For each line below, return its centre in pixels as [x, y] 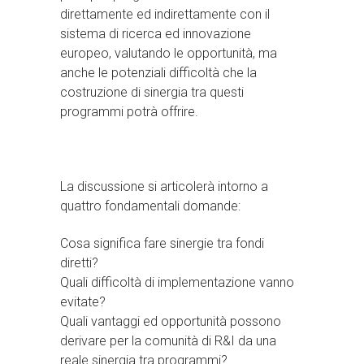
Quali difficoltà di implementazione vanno [177, 282]
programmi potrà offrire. [129, 111]
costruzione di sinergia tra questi [152, 92]
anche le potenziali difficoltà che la [158, 72]
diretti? [79, 262]
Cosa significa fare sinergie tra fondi [162, 243]
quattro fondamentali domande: [150, 206]
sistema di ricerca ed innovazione [156, 33]
